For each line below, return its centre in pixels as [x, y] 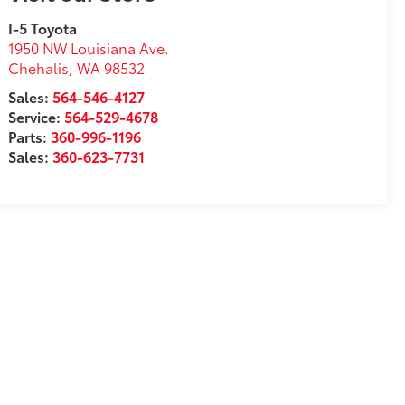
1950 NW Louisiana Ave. [89, 48]
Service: [37, 117]
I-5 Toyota [43, 28]
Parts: [30, 137]
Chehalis [39, 68]
